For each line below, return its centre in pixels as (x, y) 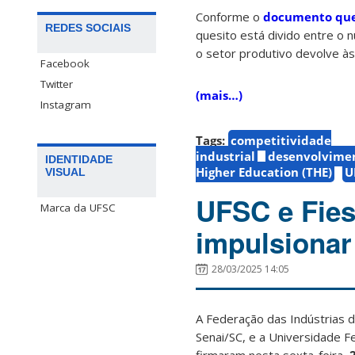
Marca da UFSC (78, 208)
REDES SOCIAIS (88, 28)
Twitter (57, 84)
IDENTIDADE (79, 160)
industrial (225, 157)
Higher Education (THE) (264, 172)
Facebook (65, 64)
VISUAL (65, 172)
